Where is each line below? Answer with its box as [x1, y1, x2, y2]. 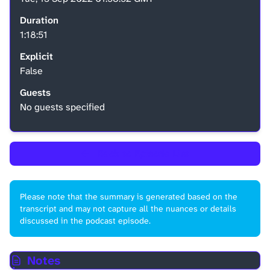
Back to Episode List [95, 147, 189, 160]
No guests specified [20, 101, 105, 113]
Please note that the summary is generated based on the [20, 191, 237, 202]
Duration [20, 14, 58, 27]
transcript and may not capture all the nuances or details [20, 203, 236, 214]
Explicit [20, 50, 53, 63]
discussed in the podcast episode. [20, 215, 151, 226]
